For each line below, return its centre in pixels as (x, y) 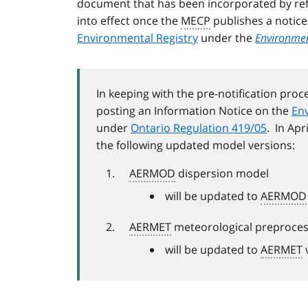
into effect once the (129, 21)
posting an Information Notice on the (194, 111)
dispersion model (222, 174)
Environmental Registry (137, 38)
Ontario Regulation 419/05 (199, 128)
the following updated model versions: (196, 145)
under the (227, 38)
